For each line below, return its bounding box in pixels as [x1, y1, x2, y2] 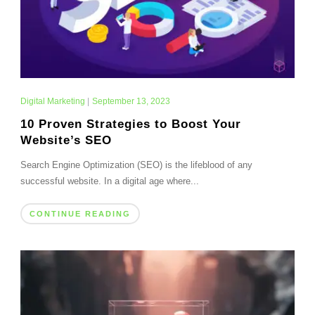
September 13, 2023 [91, 96, 170, 106]
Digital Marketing [20, 96, 85, 106]
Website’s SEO [20, 133, 112, 147]
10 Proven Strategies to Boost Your [20, 117, 241, 131]
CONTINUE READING [29, 209, 131, 218]
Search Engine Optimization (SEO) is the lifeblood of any [20, 159, 252, 170]
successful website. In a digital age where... [20, 175, 199, 186]
